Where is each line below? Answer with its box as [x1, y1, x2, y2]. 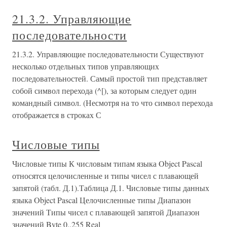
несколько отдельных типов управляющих [12, 61, 159, 71]
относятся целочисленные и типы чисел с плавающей [12, 170, 199, 181]
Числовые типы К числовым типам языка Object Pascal [12, 158, 202, 169]
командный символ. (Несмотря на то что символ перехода [12, 97, 213, 108]
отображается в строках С [12, 109, 101, 120]
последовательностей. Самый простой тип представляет [12, 73, 207, 84]
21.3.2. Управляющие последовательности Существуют [12, 49, 204, 59]
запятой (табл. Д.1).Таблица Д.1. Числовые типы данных [12, 182, 209, 193]
